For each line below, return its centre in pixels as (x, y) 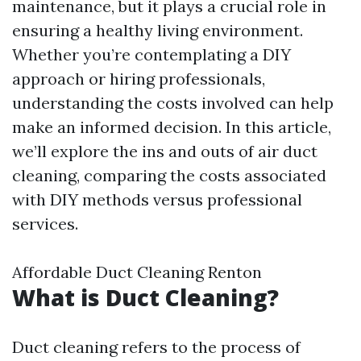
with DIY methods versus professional (157, 199)
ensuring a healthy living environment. (158, 30)
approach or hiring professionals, (139, 79)
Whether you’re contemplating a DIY (151, 54)
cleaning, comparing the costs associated (169, 175)
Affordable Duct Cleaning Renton (137, 272)
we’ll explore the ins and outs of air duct (165, 151)
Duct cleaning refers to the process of (156, 347)
